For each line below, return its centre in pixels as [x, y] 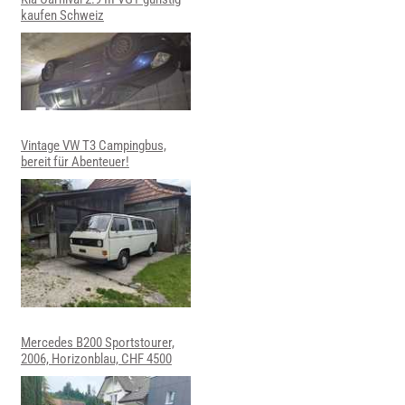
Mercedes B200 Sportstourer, [97, 342]
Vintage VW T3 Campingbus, [93, 146]
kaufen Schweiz [62, 15]
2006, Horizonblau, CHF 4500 [96, 358]
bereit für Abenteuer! [75, 162]
